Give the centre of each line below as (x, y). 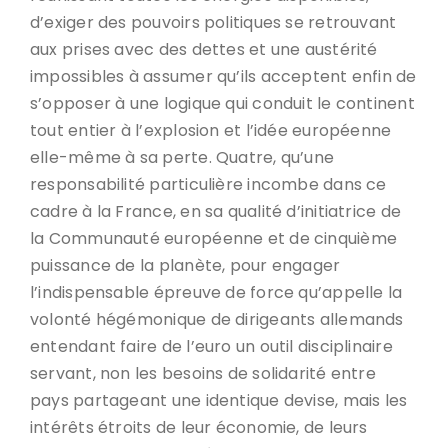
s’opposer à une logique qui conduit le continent (222, 103)
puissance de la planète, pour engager (185, 265)
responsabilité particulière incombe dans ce (208, 184)
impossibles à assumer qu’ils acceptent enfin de (223, 76)
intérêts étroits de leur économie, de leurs (199, 427)
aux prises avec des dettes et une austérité (204, 49)
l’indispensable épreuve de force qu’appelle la (216, 292)
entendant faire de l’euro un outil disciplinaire (211, 346)
